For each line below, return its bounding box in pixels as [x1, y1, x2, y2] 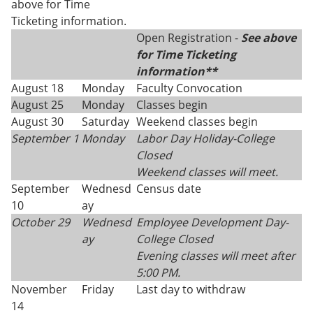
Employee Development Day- [136, 214, 289, 230]
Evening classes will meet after [136, 248, 296, 263]
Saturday [82, 114, 129, 129]
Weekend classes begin [136, 114, 258, 129]
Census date [136, 181, 201, 196]
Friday [82, 282, 114, 297]
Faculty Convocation [136, 80, 242, 96]
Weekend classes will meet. [136, 164, 278, 180]
